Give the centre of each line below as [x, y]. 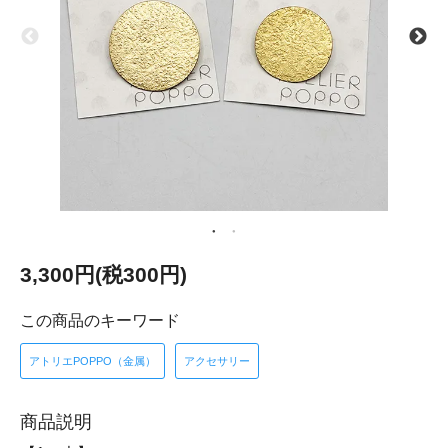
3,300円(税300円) [103, 274]
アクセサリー [217, 361]
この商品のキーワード [100, 320]
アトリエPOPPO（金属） [92, 361]
